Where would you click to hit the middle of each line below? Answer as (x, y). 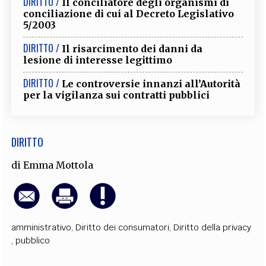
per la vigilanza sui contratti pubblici (117, 95)
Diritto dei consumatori (123, 227)
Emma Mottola (58, 165)
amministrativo (42, 227)
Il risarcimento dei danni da (132, 49)
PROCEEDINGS (137, 34)
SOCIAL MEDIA (133, 71)
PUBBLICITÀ (186, 34)
